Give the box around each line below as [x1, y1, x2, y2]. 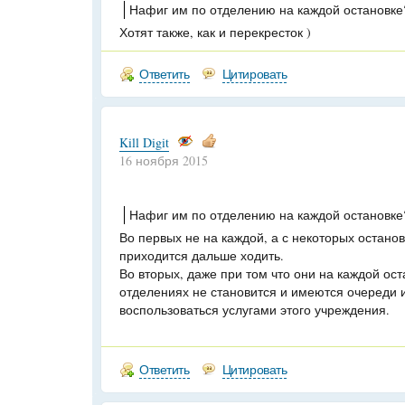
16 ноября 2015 [119, 152, 208, 169]
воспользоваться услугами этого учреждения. [119, 301, 390, 318]
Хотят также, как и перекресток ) [119, 24, 311, 41]
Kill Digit [119, 134, 169, 151]
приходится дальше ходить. [119, 247, 284, 264]
